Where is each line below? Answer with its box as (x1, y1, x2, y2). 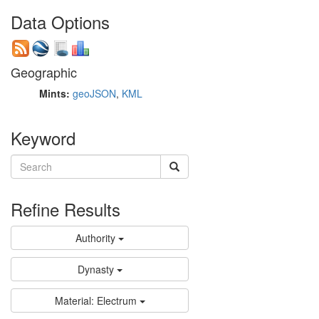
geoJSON (73, 85, 116, 100)
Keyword (11, 125, 75, 150)
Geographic (11, 62, 77, 81)
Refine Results (11, 196, 120, 221)
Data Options (11, 9, 110, 34)
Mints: (39, 85, 73, 100)
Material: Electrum (54, 293, 137, 308)
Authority (75, 230, 115, 245)
